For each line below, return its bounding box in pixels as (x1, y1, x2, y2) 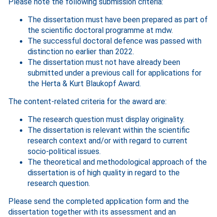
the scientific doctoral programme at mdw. (28, 26, 173, 35)
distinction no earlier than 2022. (28, 47, 134, 56)
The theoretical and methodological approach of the (28, 157, 207, 167)
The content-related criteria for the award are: (8, 97, 167, 106)
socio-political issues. (28, 147, 101, 156)
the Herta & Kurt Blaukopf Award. (28, 79, 141, 88)
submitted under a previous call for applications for (28, 68, 201, 77)
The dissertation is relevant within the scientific (28, 125, 190, 135)
